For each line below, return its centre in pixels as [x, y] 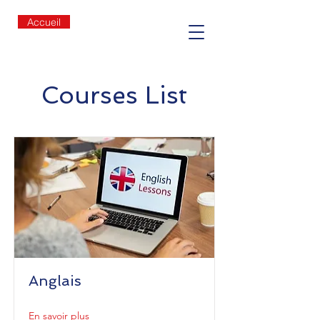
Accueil [44, 22]
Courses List [114, 95]
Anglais [55, 281]
